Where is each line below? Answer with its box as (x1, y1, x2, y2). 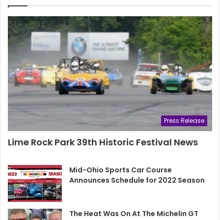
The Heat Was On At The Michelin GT (69, 209, 198, 219)
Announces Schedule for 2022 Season (69, 175, 205, 186)
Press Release (164, 116, 204, 125)
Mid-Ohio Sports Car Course (69, 165, 172, 175)
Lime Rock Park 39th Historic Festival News (8, 136, 198, 149)
